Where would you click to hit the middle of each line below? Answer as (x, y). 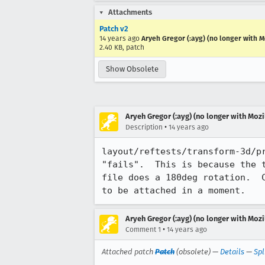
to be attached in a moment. (174, 190)
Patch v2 (114, 29)
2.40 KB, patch (122, 47)
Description (144, 127)
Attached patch (128, 252)
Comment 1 (143, 230)
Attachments (130, 12)
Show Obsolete (132, 69)
